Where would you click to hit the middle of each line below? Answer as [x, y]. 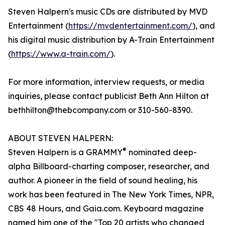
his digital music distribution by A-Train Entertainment [111, 40]
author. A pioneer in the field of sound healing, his [103, 181]
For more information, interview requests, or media [106, 82]
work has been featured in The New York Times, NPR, [111, 195]
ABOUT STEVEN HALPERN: [61, 138]
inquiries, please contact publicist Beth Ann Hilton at [108, 96]
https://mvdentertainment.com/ [130, 26]
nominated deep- [162, 152]
